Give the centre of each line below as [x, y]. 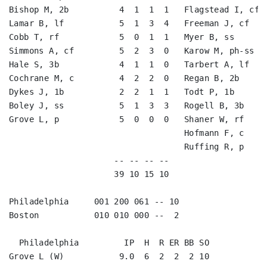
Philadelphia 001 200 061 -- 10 [94, 201]
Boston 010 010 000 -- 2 [94, 215]
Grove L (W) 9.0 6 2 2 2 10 [109, 256]
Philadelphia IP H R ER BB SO [109, 243]
